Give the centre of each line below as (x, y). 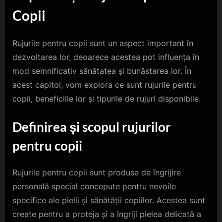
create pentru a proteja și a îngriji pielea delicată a (107, 214)
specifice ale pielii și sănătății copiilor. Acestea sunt (109, 200)
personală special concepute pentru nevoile (94, 186)
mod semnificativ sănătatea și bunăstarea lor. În (102, 71)
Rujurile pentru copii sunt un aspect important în (103, 43)
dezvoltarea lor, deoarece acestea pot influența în (106, 57)
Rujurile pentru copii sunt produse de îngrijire (97, 172)
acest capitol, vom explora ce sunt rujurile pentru (105, 85)
